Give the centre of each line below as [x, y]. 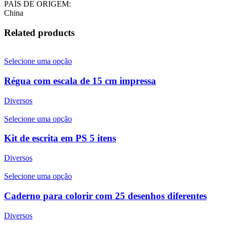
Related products [39, 32]
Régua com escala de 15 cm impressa [80, 81]
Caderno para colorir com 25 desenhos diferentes [105, 196]
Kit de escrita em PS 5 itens [60, 138]
